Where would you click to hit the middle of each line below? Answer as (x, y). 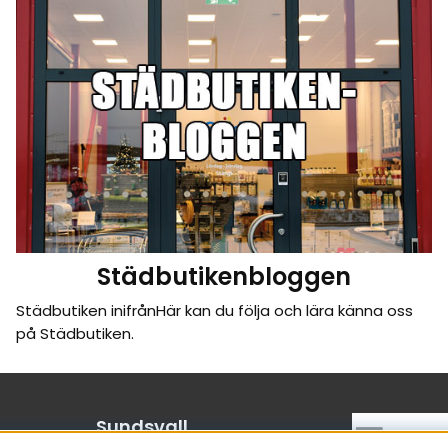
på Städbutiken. (74, 334)
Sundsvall (142, 427)
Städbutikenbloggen (223, 277)
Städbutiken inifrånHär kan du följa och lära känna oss (214, 311)
